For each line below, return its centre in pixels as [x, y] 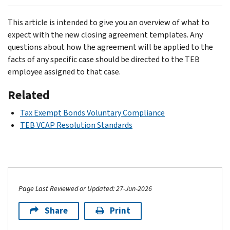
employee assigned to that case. [66, 71]
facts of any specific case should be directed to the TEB [104, 59]
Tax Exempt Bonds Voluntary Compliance [92, 112]
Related [29, 95]
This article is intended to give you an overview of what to [109, 22]
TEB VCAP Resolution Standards [76, 125]
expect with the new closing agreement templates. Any [105, 34]
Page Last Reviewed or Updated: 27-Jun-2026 [85, 188]
